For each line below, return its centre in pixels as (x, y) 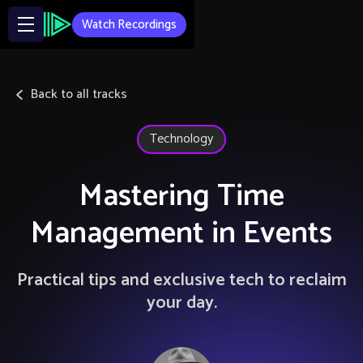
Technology (181, 139)
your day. (181, 303)
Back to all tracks (79, 94)
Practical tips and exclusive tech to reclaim (181, 280)
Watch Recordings (130, 24)
